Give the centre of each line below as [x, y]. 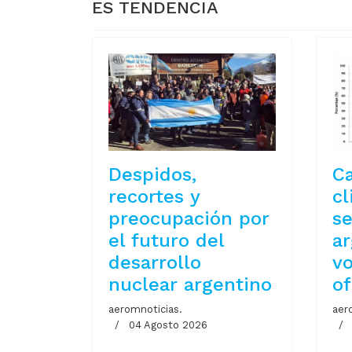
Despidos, [152, 175]
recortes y [154, 197]
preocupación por [189, 219]
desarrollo [155, 263]
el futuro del [166, 241]
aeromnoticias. [145, 310]
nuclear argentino [190, 285]
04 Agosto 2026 [168, 325]
